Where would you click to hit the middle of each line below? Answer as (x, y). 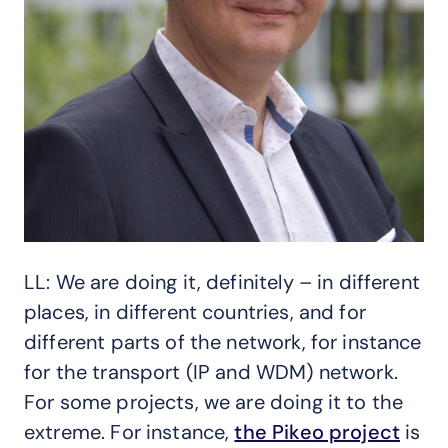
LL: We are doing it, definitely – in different (222, 281)
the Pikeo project (317, 431)
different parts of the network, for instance (223, 341)
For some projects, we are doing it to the (214, 401)
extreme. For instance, (129, 431)
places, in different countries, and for (195, 311)
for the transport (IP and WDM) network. (211, 371)
